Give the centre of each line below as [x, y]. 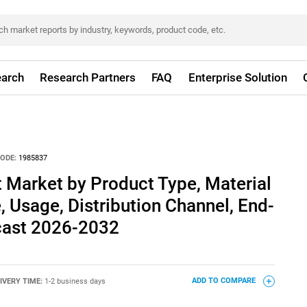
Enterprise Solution [237, 77]
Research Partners [88, 77]
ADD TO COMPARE [224, 281]
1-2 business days [75, 281]
